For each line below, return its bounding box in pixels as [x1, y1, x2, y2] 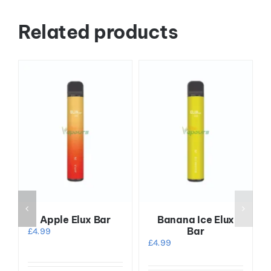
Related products [18, 19, 178, 44]
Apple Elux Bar [40, 213, 111, 226]
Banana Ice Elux [157, 213, 235, 226]
